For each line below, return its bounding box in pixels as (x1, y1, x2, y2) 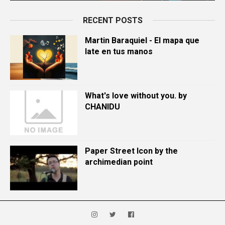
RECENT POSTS (82, 16, 143, 25)
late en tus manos (85, 47, 153, 56)
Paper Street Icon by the (85, 146, 178, 156)
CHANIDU (85, 102, 120, 111)
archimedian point (85, 157, 153, 167)
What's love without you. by (85, 91, 187, 100)
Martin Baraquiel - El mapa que (85, 36, 199, 45)
